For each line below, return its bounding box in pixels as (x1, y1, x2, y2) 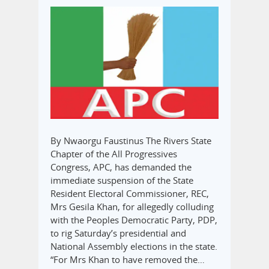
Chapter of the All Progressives (50, 147, 177, 160)
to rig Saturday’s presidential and (50, 226, 186, 239)
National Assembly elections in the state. (50, 240, 217, 252)
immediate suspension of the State (50, 174, 193, 186)
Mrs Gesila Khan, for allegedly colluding (50, 200, 214, 213)
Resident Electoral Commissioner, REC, (50, 187, 209, 199)
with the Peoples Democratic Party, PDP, (50, 213, 217, 226)
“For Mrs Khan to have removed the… (50, 253, 205, 265)
